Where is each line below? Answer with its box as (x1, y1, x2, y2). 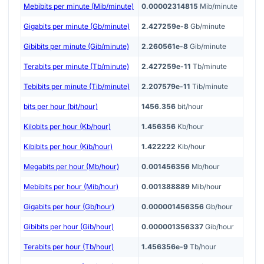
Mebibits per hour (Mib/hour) (24, 181, 118, 191)
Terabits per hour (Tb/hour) (24, 242, 114, 251)
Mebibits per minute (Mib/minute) (24, 1, 134, 11)
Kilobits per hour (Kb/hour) (24, 121, 111, 131)
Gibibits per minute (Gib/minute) (24, 41, 129, 51)
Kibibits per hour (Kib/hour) (24, 141, 113, 151)
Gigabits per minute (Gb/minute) (24, 21, 130, 31)
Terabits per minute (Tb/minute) (24, 61, 129, 71)
